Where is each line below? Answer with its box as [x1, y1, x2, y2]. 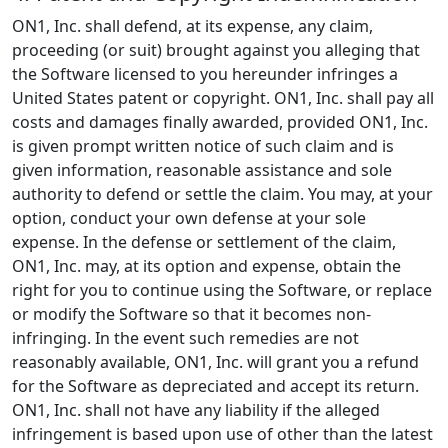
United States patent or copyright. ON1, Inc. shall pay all [12, 87, 434, 109]
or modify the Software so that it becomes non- [12, 303, 371, 325]
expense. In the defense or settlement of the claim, [12, 231, 396, 253]
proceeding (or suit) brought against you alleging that [12, 39, 420, 61]
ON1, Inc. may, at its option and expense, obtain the [12, 255, 401, 277]
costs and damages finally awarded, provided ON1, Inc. [12, 111, 428, 133]
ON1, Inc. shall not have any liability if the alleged [12, 399, 380, 421]
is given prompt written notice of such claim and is [12, 135, 394, 157]
